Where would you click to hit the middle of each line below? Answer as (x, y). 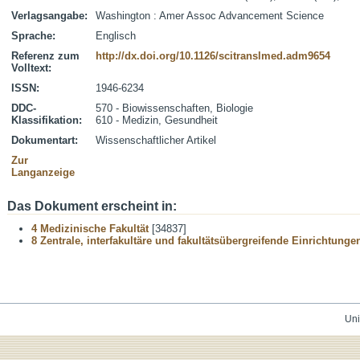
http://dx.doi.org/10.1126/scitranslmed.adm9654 (213, 56)
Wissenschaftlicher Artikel (156, 140)
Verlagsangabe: (49, 16)
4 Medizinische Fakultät (90, 229)
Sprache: (33, 36)
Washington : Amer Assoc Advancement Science (210, 16)
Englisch (116, 36)
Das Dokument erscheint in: (92, 206)
